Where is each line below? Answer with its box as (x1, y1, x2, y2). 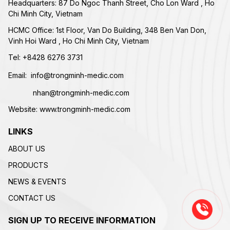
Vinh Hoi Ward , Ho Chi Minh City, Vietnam (8, 36, 149, 46)
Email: (8, 70, 29, 80)
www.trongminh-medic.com (40, 105, 131, 113)
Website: (8, 105, 40, 113)
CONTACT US (8, 194, 56, 203)
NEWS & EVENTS (8, 177, 67, 186)
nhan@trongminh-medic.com (33, 88, 130, 97)
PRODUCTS (8, 160, 49, 169)
